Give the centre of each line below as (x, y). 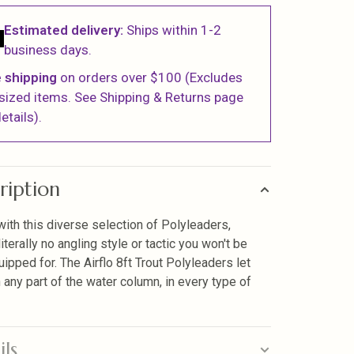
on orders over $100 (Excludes (150, 77)
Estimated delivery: (64, 30)
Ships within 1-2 (173, 30)
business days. (48, 50)
